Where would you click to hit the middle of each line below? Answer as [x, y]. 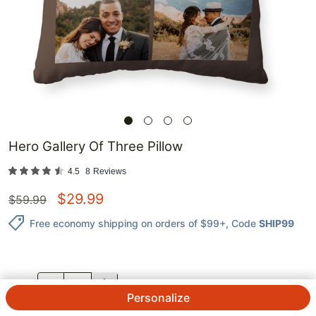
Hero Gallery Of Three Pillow [96, 147]
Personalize [158, 298]
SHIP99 [276, 223]
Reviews [110, 172]
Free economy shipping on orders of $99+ [128, 223]
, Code [241, 223]
